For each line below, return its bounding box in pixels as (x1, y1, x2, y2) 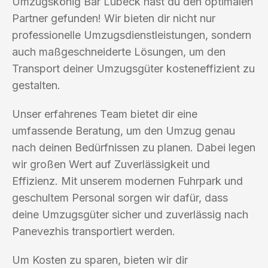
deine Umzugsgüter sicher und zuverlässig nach (12, 208, 248, 221)
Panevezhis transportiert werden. (12, 224, 175, 237)
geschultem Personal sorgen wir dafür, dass (12, 191, 228, 204)
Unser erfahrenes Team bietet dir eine (12, 107, 197, 120)
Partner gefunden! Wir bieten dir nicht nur (12, 11, 215, 25)
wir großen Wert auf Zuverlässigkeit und (12, 157, 210, 170)
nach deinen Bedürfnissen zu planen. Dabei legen (12, 141, 255, 154)
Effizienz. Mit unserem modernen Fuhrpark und (12, 174, 243, 187)
